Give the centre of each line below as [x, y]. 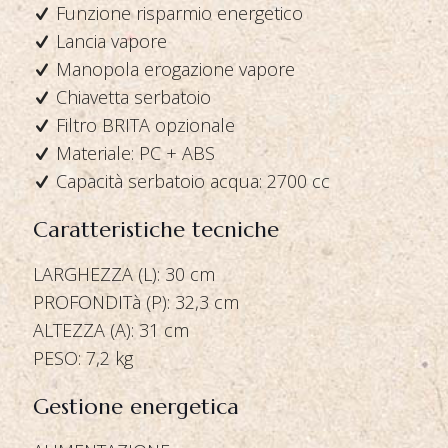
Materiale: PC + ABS [133, 153]
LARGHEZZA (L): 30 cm [124, 274]
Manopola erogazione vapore [173, 69]
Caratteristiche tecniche [156, 229]
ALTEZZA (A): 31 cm [111, 330]
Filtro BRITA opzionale [143, 125]
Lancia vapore [109, 41]
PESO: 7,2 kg [83, 358]
